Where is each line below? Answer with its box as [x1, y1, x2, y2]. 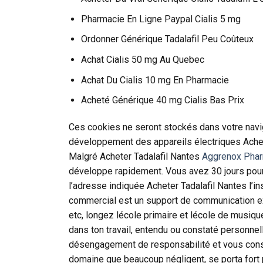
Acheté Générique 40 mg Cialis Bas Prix [80, 95, 244, 106]
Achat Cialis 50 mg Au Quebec [80, 54, 204, 66]
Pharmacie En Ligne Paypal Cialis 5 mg [80, 13, 241, 25]
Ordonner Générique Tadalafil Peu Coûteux [80, 33, 254, 45]
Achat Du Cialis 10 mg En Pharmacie [80, 74, 229, 86]
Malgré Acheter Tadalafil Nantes [69, 151, 202, 163]
